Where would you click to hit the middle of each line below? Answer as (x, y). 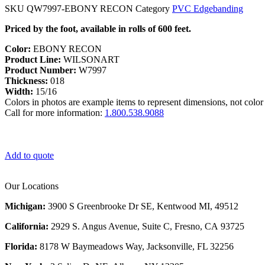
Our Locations (32, 186)
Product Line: (33, 59)
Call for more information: (55, 112)
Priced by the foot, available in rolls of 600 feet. (98, 28)
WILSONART (90, 59)
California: (28, 226)
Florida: (21, 246)
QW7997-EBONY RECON (81, 8)
